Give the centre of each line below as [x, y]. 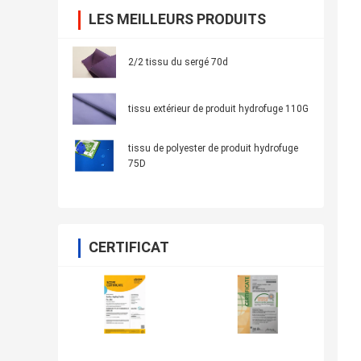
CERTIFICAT [129, 247]
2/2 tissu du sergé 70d [178, 62]
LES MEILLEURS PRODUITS [177, 19]
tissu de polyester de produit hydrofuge [213, 149]
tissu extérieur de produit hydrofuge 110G [218, 109]
